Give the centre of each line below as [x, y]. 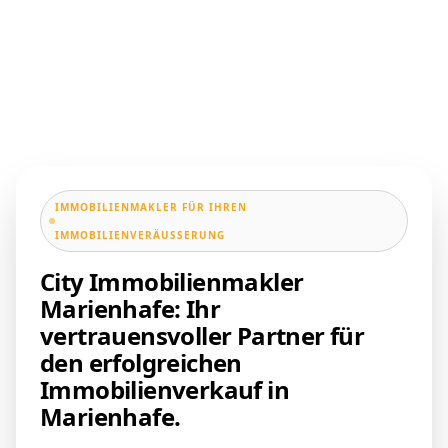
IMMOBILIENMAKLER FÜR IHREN [150, 206]
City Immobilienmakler [172, 281]
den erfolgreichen [141, 362]
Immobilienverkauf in [164, 389]
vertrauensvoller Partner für [202, 335]
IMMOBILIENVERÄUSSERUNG [135, 234]
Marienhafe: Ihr [130, 308]
